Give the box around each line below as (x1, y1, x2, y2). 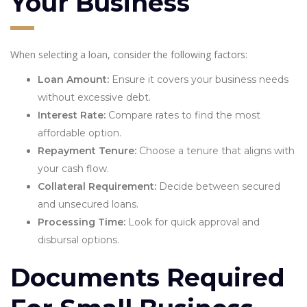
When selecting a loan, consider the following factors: (10, 47, 247, 61)
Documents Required (10, 262, 285, 293)
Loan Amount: (38, 73, 109, 86)
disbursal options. (38, 233, 119, 246)
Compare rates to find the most (106, 108, 260, 121)
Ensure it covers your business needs (109, 73, 288, 86)
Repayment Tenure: (38, 144, 136, 157)
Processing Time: (38, 215, 125, 228)
